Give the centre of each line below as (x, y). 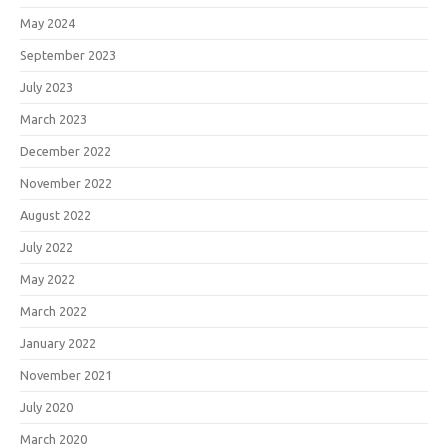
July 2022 (46, 246)
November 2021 (66, 374)
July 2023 (46, 86)
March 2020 (53, 438)
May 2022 (47, 278)
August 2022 (55, 214)
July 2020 (46, 406)
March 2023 (53, 118)
